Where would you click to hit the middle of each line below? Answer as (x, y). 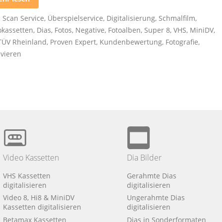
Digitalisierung (131, 18)
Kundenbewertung (131, 42)
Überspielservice (76, 18)
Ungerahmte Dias (156, 198)
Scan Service (24, 18)
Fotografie (182, 42)
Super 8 (157, 30)
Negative (90, 30)
